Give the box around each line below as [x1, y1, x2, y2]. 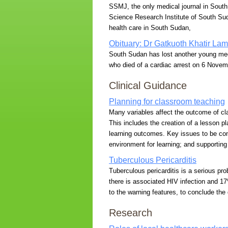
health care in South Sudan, [109, 24, 191, 32]
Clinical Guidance [109, 80, 187, 91]
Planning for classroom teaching [109, 97, 225, 106]
